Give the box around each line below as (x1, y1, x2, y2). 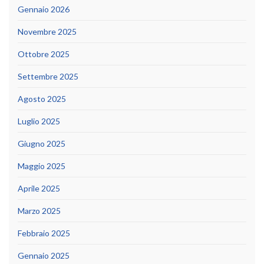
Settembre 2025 (18, 71, 78, 81)
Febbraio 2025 (18, 227, 70, 238)
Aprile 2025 (18, 183, 60, 193)
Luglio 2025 (18, 115, 60, 126)
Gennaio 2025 (18, 250, 70, 260)
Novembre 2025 (18, 26, 77, 37)
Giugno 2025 (18, 138, 65, 148)
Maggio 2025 (18, 160, 65, 171)
